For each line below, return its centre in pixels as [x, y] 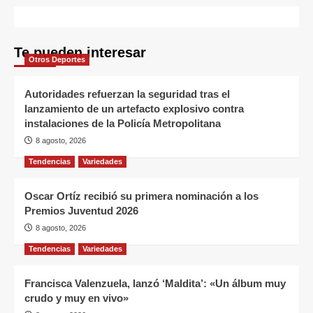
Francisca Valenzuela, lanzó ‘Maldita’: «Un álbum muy [155, 284]
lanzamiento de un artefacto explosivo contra [134, 109]
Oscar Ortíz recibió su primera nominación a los [141, 196]
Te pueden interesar [80, 53]
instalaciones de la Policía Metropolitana [123, 124]
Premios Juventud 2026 [81, 211]
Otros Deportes [57, 60]
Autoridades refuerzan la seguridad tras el [127, 94]
